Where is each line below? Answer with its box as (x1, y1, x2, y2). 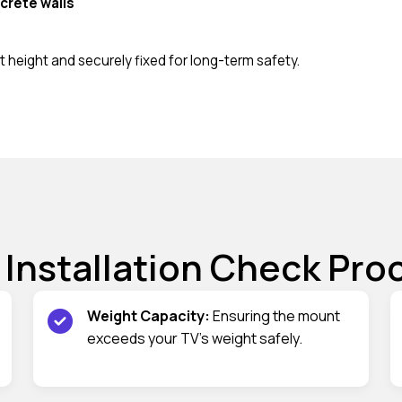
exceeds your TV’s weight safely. (87, 328, 302, 348)
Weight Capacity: (87, 305, 210, 326)
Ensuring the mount (210, 305, 340, 326)
